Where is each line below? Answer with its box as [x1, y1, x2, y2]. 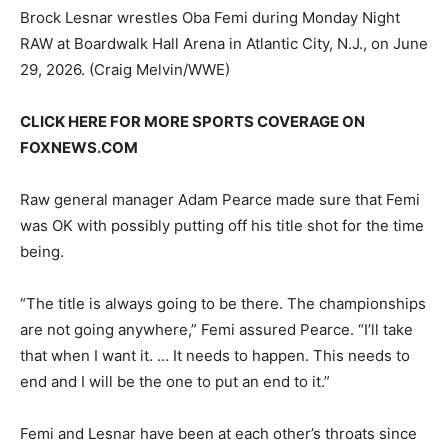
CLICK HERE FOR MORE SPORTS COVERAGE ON [20, 111, 365, 131]
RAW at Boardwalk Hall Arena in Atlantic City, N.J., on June [20, 33, 428, 53]
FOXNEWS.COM [20, 137, 138, 157]
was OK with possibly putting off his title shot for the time [20, 215, 424, 235]
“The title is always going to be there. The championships [20, 293, 426, 313]
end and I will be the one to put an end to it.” [20, 371, 330, 391]
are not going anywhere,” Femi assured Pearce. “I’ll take [20, 319, 413, 339]
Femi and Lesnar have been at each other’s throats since [20, 423, 417, 443]
